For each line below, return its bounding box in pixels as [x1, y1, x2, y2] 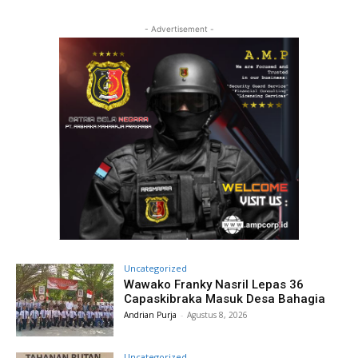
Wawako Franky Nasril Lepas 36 [124, 276, 304, 292]
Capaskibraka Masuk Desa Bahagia [124, 291, 326, 306]
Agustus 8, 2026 [187, 308, 249, 320]
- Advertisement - [144, 24, 214, 34]
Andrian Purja [124, 308, 177, 320]
